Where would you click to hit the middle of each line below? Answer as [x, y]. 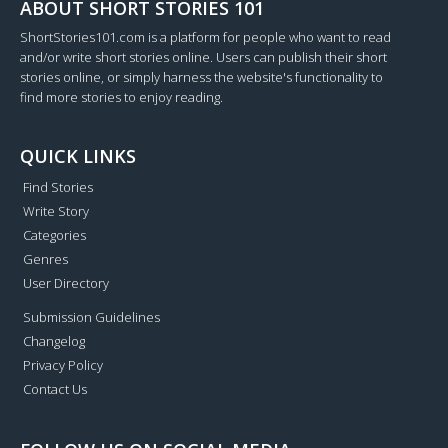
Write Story [56, 211]
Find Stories [58, 187]
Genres [45, 259]
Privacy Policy [63, 365]
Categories [54, 235]
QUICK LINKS [78, 156]
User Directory [66, 283]
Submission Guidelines [91, 317]
